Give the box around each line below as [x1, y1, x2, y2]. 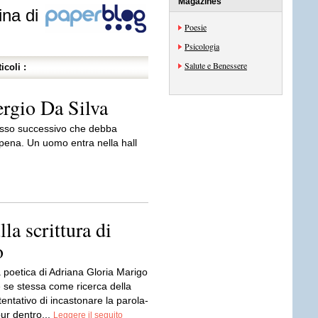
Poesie [185, 21, 207, 33]
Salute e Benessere [185, 60, 247, 71]
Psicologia [185, 40, 219, 52]
